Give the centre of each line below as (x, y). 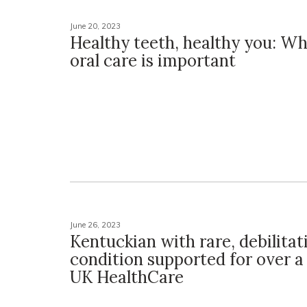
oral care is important (153, 61)
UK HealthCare (127, 278)
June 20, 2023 (95, 26)
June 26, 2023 (95, 225)
